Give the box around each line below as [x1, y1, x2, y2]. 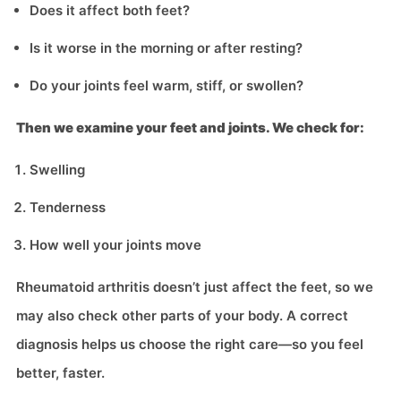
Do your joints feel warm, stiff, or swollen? [30, 77, 303, 94]
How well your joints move [30, 236, 201, 253]
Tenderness [30, 199, 106, 216]
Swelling [30, 161, 85, 178]
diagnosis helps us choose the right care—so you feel [16, 336, 363, 353]
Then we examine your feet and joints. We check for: [16, 119, 364, 136]
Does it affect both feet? [30, 2, 190, 19]
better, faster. [16, 364, 105, 381]
